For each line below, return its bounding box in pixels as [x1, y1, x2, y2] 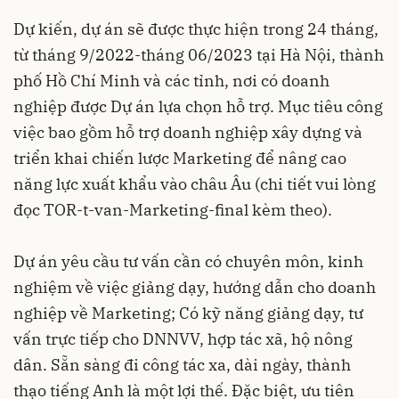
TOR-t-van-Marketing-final [44, 199, 248, 221]
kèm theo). [248, 199, 332, 221]
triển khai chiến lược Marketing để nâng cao [13, 148, 346, 169]
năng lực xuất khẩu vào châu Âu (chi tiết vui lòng [13, 174, 376, 195]
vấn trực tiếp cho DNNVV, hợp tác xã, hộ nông [13, 329, 353, 350]
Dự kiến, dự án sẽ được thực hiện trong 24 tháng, [13, 19, 379, 40]
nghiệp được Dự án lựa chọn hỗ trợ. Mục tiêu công [13, 96, 383, 118]
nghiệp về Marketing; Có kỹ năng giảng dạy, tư [13, 303, 363, 324]
